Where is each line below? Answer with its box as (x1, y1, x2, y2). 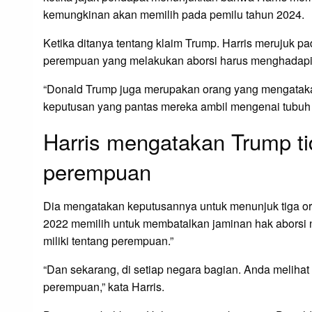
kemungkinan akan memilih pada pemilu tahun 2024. (43, 6, 304, 23)
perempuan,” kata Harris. (43, 279, 164, 295)
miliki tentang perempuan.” (43, 233, 173, 249)
